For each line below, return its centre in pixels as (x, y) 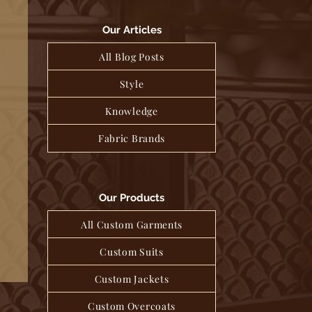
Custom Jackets (132, 279)
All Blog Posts (132, 57)
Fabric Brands (132, 138)
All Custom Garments (132, 225)
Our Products (131, 198)
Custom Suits (132, 252)
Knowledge (132, 111)
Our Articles (132, 30)
